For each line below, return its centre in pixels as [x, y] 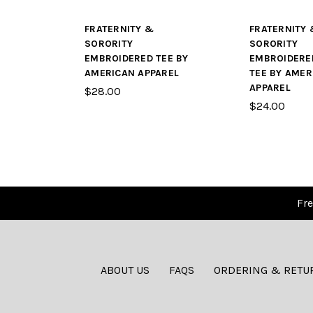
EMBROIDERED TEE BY [137, 59]
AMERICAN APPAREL [132, 73]
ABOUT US [125, 270]
